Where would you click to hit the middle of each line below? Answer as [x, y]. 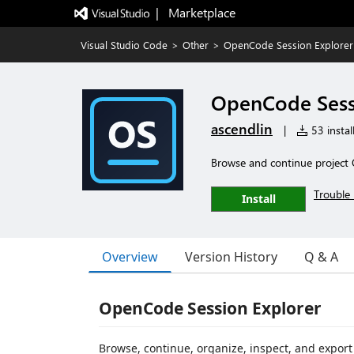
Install [258, 199]
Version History [231, 257]
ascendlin [242, 129]
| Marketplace [195, 12]
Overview [130, 256]
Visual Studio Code [124, 45]
